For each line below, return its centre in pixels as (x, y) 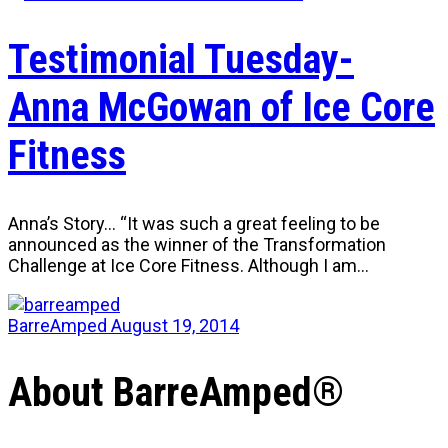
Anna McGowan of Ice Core (221, 107)
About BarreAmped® (176, 393)
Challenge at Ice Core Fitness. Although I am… (188, 265)
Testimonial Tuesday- (181, 59)
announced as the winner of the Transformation (197, 244)
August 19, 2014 (175, 325)
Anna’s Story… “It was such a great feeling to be (194, 223)
